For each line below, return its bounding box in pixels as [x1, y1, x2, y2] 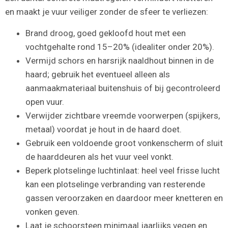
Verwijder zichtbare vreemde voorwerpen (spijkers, [25, 110, 220, 121]
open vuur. [25, 96, 64, 107]
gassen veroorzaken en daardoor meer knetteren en [25, 192, 223, 203]
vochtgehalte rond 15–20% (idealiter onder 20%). [25, 41, 214, 52]
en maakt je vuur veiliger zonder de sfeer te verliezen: [5, 7, 208, 17]
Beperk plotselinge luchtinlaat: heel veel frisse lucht [25, 165, 220, 176]
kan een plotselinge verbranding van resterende [25, 179, 205, 189]
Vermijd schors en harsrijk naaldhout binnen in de [25, 55, 214, 66]
